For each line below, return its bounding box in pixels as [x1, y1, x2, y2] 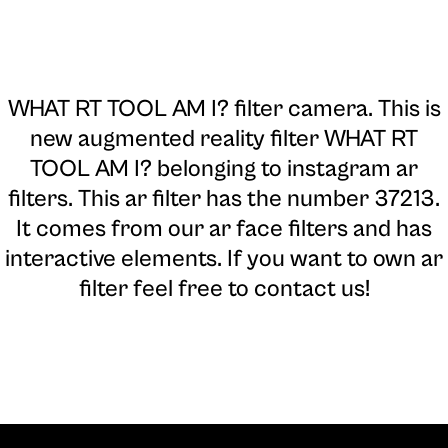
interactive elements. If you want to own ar [5, 245, 443, 274]
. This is [367, 95, 441, 124]
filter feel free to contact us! [78, 275, 370, 304]
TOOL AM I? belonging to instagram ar [30, 155, 418, 184]
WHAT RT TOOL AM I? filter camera [7, 95, 368, 124]
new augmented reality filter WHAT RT [30, 125, 418, 154]
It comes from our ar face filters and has [16, 215, 432, 244]
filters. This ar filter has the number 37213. [8, 185, 440, 214]
